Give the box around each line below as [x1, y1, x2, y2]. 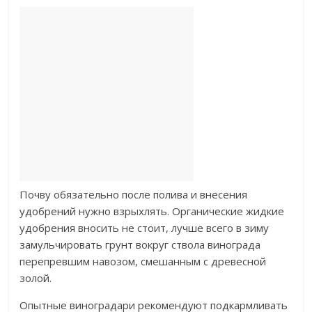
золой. [19, 271, 52, 286]
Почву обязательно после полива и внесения [19, 187, 248, 202]
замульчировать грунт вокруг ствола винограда [19, 237, 261, 252]
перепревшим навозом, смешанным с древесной [19, 254, 267, 269]
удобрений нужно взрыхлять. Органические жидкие [19, 204, 285, 219]
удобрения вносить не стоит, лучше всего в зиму [19, 221, 270, 235]
